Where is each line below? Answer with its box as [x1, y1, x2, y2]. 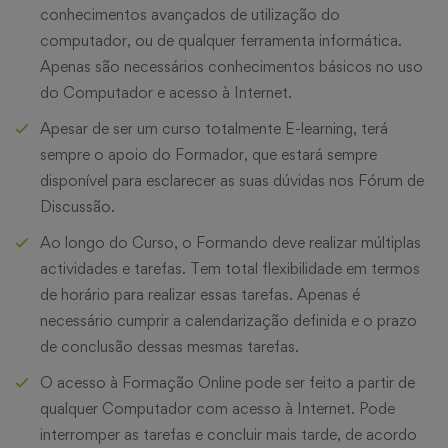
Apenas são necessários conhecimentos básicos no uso [40, 56, 423, 76]
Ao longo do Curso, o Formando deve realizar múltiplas [40, 232, 421, 252]
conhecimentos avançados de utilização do [40, 4, 340, 24]
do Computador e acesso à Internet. [40, 82, 292, 102]
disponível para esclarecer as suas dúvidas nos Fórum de [40, 170, 424, 190]
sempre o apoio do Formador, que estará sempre [40, 144, 377, 164]
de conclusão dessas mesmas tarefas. [40, 336, 299, 356]
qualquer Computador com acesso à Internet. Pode [40, 398, 395, 418]
